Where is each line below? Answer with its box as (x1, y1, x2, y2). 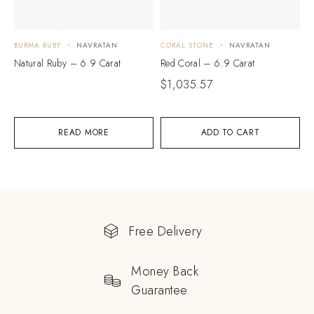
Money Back (131, 261, 199, 280)
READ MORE (58, 125, 109, 139)
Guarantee (131, 280, 188, 299)
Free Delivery (129, 221, 203, 240)
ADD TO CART (200, 125, 260, 139)
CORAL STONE (161, 39, 214, 50)
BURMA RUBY (14, 39, 61, 50)
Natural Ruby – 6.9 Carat (14, 55, 121, 70)
